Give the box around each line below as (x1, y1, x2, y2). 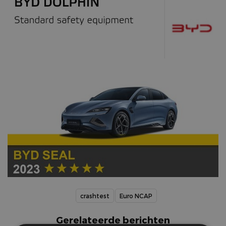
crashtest (80, 192, 109, 199)
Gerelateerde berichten (56, 214, 170, 225)
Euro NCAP (119, 192, 152, 199)
